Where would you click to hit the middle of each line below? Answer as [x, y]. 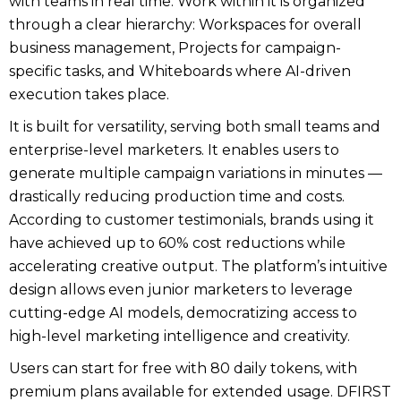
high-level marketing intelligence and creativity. [179, 336]
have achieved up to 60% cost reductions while [177, 243]
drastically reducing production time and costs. [177, 196]
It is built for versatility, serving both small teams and [195, 127]
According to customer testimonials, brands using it [192, 220]
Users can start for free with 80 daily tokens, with [183, 368]
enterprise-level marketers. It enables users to [174, 150]
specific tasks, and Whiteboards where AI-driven [180, 71]
